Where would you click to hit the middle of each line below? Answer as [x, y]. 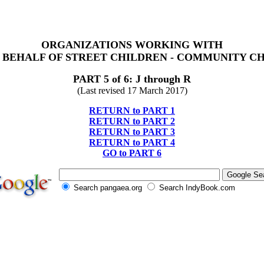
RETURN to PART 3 [132, 132]
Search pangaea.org [108, 188]
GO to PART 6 [132, 153]
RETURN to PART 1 [132, 110]
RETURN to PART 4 [132, 142]
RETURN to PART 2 [132, 121]
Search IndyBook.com [196, 188]
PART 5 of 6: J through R [132, 79]
